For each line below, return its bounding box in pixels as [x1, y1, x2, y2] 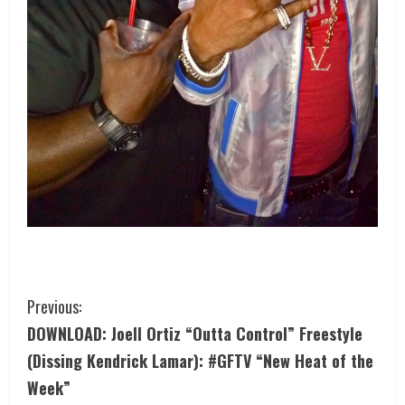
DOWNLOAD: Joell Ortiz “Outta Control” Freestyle [27, 321, 363, 345]
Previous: [27, 294, 81, 318]
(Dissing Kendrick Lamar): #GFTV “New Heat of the [27, 348, 373, 372]
